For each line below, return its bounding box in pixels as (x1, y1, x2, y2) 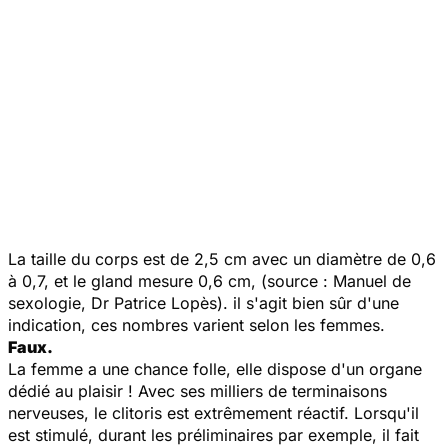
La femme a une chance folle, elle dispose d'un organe (8, 358, 422, 379)
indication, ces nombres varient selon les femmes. (8, 314, 385, 335)
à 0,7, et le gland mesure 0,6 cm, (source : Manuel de (8, 270, 411, 291)
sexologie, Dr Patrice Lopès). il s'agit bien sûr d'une (8, 292, 399, 313)
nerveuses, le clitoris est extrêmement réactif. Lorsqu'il (8, 402, 419, 423)
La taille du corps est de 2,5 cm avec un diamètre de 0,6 (8, 248, 436, 269)
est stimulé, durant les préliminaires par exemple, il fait (8, 424, 419, 445)
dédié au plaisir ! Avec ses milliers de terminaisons (8, 380, 387, 401)
